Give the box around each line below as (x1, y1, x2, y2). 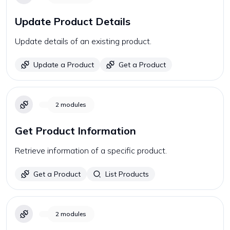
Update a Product (33, 60, 94, 69)
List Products (105, 169, 149, 179)
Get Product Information (15, 124, 136, 137)
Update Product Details (15, 15, 130, 28)
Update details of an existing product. (15, 36, 151, 46)
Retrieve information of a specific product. (15, 145, 167, 156)
